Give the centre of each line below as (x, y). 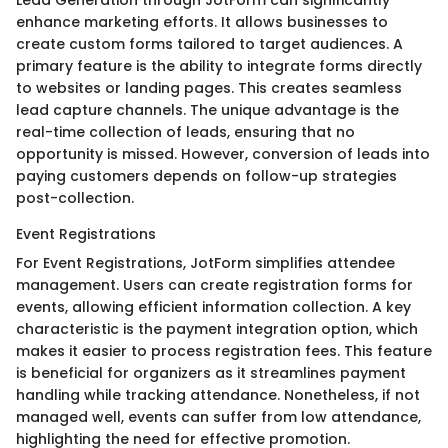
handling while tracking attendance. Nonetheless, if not (218, 394)
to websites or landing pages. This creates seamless (209, 87)
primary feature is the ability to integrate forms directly (219, 65)
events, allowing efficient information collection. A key (213, 306)
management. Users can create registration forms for (214, 284)
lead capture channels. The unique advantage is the (207, 109)
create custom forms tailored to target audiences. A (209, 43)
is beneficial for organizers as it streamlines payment (211, 372)
